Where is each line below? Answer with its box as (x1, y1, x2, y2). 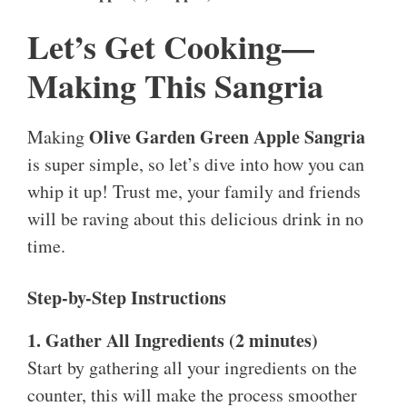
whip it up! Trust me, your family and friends (27, 179, 361, 204)
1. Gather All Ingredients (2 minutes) (27, 327, 318, 354)
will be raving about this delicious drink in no (27, 206, 363, 232)
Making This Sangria (27, 62, 323, 110)
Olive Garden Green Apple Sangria (89, 124, 365, 151)
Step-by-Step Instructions (27, 284, 226, 312)
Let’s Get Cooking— (27, 23, 314, 71)
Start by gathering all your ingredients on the (27, 355, 357, 381)
